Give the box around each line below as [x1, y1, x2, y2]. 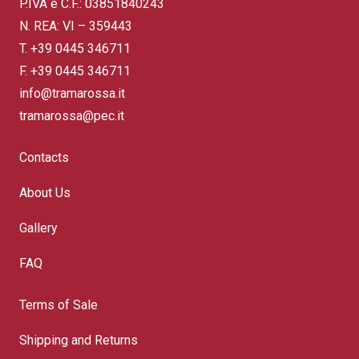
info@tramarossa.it [19, 86, 125, 102]
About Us [19, 185, 71, 201]
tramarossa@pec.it [19, 108, 124, 124]
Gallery [19, 220, 58, 236]
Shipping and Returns [19, 333, 138, 349]
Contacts [19, 150, 69, 166]
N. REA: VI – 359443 [19, 18, 132, 34]
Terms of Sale [19, 297, 98, 313]
